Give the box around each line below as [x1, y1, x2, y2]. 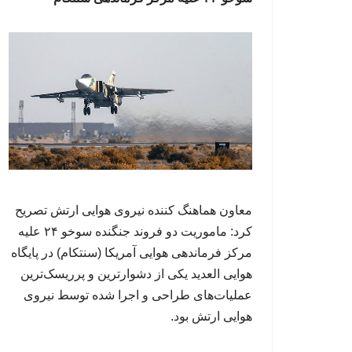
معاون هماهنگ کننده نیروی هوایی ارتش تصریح [15, 203, 252, 217]
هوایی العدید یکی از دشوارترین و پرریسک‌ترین [20, 266, 252, 280]
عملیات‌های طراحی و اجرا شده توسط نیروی [24, 288, 252, 302]
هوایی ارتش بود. [170, 309, 252, 323]
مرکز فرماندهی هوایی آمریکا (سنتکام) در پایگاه [11, 245, 252, 259]
